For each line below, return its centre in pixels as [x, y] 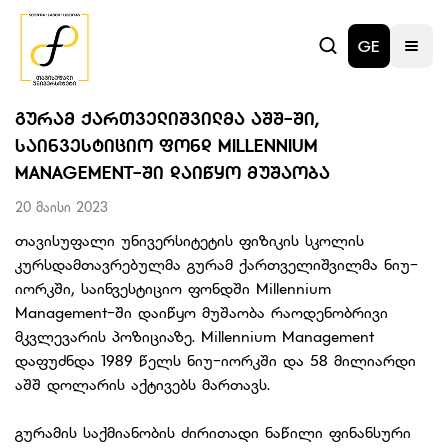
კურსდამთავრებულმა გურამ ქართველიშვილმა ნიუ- [216, 264]
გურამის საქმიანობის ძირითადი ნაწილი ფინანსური [213, 432]
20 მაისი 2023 [61, 207]
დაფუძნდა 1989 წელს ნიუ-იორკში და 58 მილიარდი [215, 360]
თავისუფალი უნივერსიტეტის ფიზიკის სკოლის [189, 240]
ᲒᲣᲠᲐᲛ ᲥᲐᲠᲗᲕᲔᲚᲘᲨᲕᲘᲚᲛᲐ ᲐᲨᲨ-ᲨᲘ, [167, 118]
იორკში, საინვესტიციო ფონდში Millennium [173, 288]
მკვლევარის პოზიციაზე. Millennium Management [194, 336]
